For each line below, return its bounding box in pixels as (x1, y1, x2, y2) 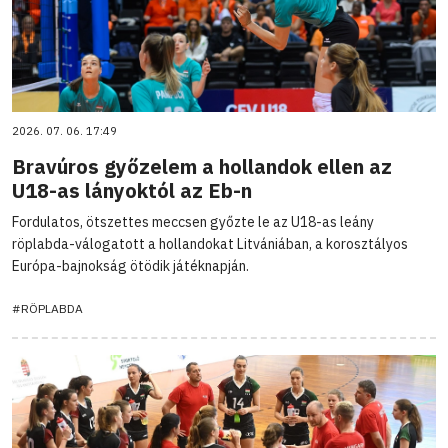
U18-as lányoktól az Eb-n (12, 176, 252, 204)
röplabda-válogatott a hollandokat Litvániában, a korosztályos (12, 234, 408, 253)
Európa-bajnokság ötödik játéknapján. (12, 256, 249, 275)
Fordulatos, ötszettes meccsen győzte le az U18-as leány (12, 212, 374, 231)
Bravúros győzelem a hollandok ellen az (12, 152, 392, 180)
